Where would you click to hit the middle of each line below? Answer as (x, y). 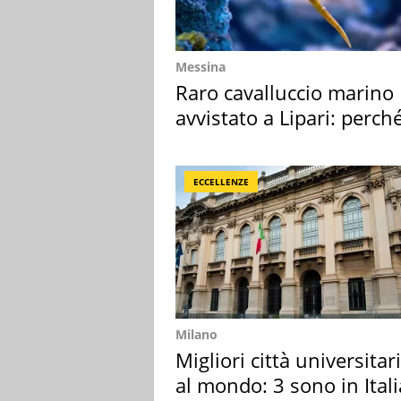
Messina (200, 66)
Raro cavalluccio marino (285, 92)
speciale (212, 142)
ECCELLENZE (221, 181)
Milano (196, 334)
